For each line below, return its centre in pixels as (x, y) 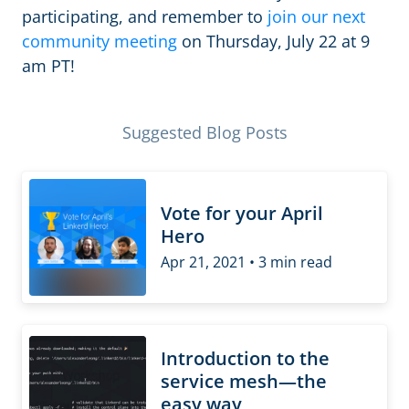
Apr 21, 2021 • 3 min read (246, 262)
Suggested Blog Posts (204, 132)
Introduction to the (245, 358)
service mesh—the (244, 381)
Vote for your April (242, 213)
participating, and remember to (145, 16)
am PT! (48, 66)
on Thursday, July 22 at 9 (273, 41)
